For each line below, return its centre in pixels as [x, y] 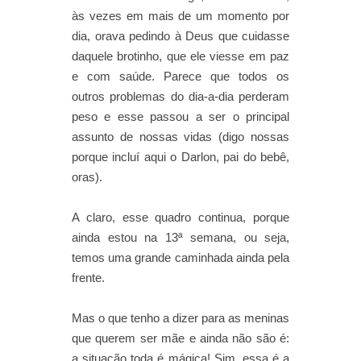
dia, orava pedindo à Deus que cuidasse [180, 35]
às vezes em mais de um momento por [180, 15]
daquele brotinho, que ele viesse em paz [180, 56]
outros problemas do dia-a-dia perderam [180, 96]
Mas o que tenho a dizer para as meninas [180, 317]
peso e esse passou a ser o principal [180, 116]
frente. [88, 277]
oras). [87, 176]
